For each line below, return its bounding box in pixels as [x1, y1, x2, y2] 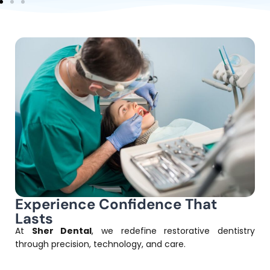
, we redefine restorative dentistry [92, 224, 255, 237]
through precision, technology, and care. [15, 237, 186, 250]
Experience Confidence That [15, 194, 218, 213]
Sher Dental [31, 224, 92, 237]
